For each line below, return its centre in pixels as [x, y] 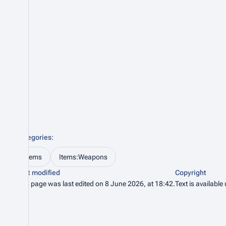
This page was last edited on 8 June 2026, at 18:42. [96, 184]
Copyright [191, 173]
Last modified [38, 173]
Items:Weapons [83, 157]
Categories [34, 137]
